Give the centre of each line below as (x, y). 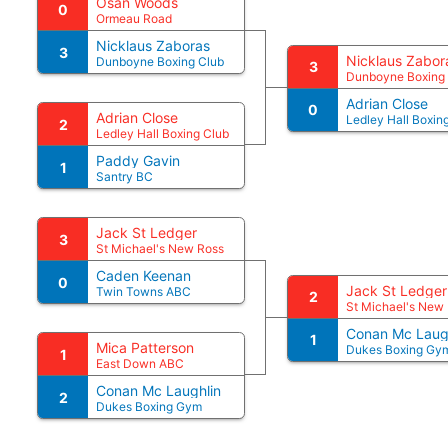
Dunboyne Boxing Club (160, 61)
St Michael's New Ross (160, 248)
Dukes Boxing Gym (149, 406)
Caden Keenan (143, 275)
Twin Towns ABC (143, 291)
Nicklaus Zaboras (153, 45)
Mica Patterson (145, 347)
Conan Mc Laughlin (158, 390)
